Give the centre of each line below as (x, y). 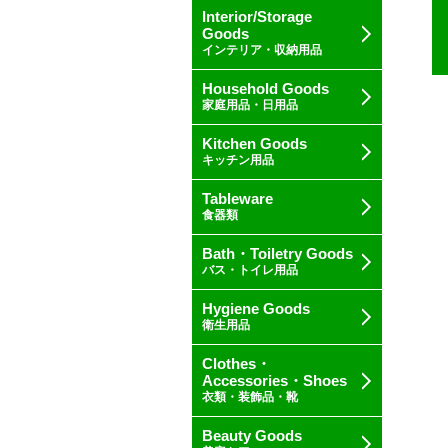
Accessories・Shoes (274, 380)
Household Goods (265, 88)
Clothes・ (236, 363)
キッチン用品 (238, 160)
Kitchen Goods (254, 143)
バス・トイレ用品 (250, 270)
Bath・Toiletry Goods (277, 253)
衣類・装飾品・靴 (250, 397)
